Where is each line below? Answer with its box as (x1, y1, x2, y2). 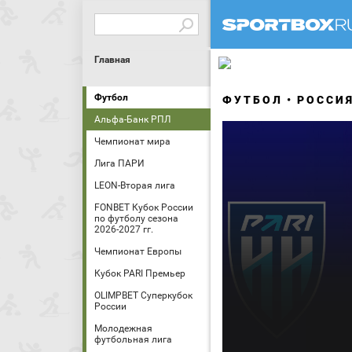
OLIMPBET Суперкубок (94, 290, 192, 301)
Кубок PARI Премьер (94, 268, 185, 279)
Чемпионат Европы (94, 246, 181, 257)
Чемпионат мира (94, 136, 170, 147)
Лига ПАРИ (94, 158, 145, 169)
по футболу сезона (94, 213, 178, 224)
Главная (94, 54, 130, 65)
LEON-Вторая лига (94, 180, 175, 191)
